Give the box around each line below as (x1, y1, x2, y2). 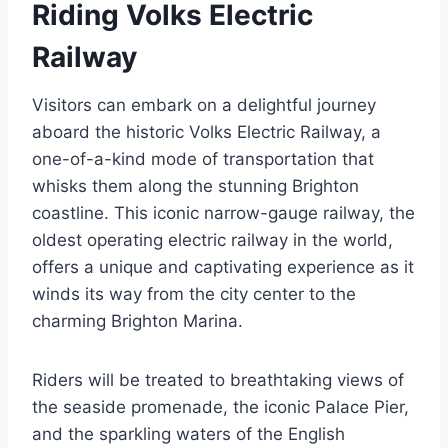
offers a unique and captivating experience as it (32, 256, 414, 277)
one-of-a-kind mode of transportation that (32, 148, 374, 169)
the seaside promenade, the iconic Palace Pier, (32, 396, 409, 417)
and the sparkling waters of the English (32, 423, 345, 444)
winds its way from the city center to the (32, 283, 356, 304)
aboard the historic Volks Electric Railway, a (32, 121, 381, 142)
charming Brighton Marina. (32, 310, 243, 331)
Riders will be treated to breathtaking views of (32, 369, 404, 390)
